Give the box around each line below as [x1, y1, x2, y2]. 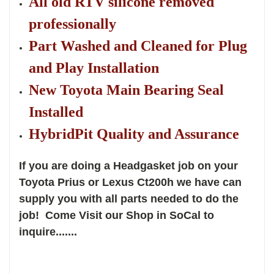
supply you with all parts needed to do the [19, 192, 239, 205]
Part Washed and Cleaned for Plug [29, 37, 248, 54]
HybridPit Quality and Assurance [29, 125, 240, 142]
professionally [29, 15, 117, 32]
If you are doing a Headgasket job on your [19, 159, 238, 172]
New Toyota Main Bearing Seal [29, 81, 224, 98]
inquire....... [19, 225, 77, 238]
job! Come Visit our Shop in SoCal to [19, 209, 214, 221]
